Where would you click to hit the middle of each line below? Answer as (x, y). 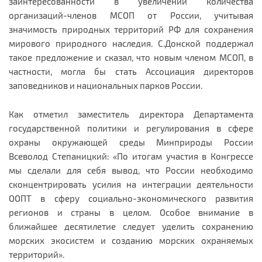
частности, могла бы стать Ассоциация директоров (131, 71)
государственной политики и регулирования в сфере (131, 128)
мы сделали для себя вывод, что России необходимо (131, 170)
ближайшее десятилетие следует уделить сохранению (131, 226)
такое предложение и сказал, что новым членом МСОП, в (131, 57)
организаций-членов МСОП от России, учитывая (131, 15)
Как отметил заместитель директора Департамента (131, 114)
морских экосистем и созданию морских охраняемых (131, 240)
